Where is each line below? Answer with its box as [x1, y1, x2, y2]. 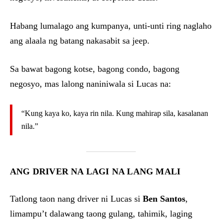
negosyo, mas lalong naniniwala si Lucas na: [10, 78, 171, 89]
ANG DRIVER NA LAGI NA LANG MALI [10, 166, 181, 176]
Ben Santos [143, 194, 185, 204]
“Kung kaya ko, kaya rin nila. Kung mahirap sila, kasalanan [21, 109, 208, 117]
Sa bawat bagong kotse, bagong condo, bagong [10, 63, 179, 74]
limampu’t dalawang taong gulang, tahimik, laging [10, 209, 192, 219]
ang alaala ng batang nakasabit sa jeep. [10, 35, 150, 46]
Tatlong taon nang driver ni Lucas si [10, 194, 143, 204]
